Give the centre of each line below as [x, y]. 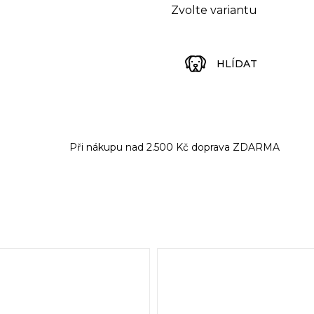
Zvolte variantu [214, 11]
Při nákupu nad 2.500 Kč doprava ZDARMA [175, 148]
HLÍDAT [237, 63]
